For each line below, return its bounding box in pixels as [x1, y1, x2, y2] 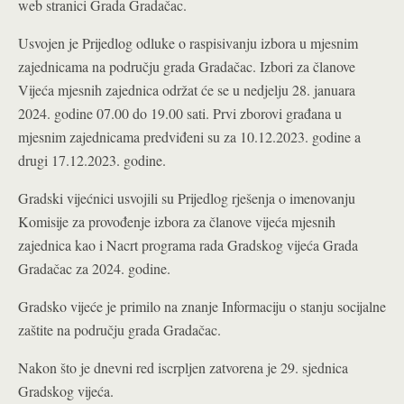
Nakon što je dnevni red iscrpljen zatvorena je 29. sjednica [18, 358, 348, 377]
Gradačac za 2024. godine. [18, 259, 170, 278]
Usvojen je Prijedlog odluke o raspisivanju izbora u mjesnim [18, 33, 358, 52]
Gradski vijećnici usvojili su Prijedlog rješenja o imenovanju [18, 188, 355, 207]
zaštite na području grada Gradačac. [18, 320, 221, 339]
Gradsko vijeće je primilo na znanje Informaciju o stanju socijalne [18, 297, 386, 316]
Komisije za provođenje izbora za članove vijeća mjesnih [18, 212, 335, 231]
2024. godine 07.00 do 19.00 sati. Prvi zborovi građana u [18, 104, 342, 123]
